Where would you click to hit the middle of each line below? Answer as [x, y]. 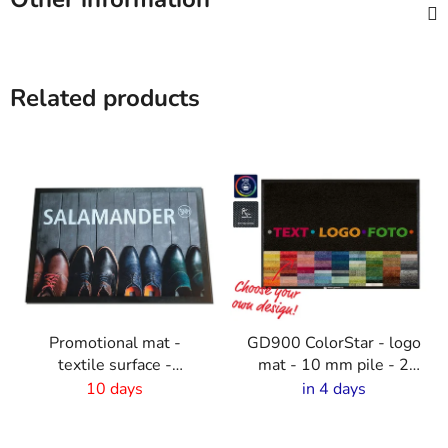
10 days [114, 389]
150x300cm [114, 387]
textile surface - [114, 365]
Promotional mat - [114, 343]
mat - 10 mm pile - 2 [333, 365]
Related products [105, 98]
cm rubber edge [333, 387]
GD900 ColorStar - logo [333, 343]
